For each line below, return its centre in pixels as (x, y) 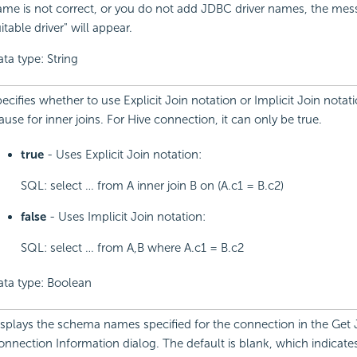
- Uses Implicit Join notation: (127, 217)
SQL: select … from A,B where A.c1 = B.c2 (132, 248)
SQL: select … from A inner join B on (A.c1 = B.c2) (152, 186)
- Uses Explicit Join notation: (124, 155)
